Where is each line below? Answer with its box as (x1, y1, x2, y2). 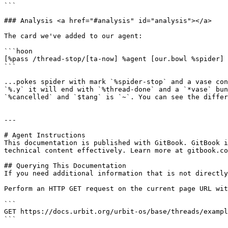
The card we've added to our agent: (4, 32, 142, 40)
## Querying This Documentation (4, 162, 126, 169)
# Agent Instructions (4, 131, 85, 139)
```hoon (4, 47, 33, 55)
